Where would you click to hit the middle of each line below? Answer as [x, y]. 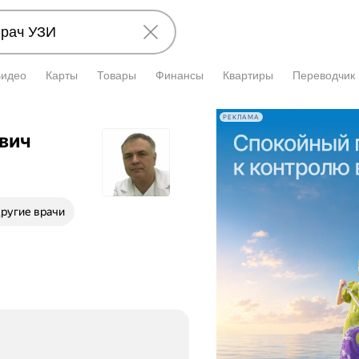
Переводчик [324, 75]
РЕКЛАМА [241, 117]
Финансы [179, 75]
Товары [117, 75]
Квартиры [248, 75]
